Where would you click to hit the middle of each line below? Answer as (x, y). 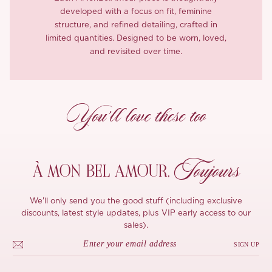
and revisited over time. (136, 52)
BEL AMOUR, (130, 171)
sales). (136, 225)
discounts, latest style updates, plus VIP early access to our (136, 213)
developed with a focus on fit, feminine (136, 12)
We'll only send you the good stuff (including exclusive (136, 201)
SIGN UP (246, 244)
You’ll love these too (136, 116)
